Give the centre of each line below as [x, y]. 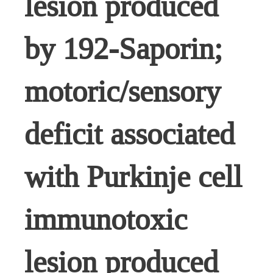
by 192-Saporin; [123, 49]
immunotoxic [106, 219]
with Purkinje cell [133, 177]
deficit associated [129, 134]
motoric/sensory [122, 91]
